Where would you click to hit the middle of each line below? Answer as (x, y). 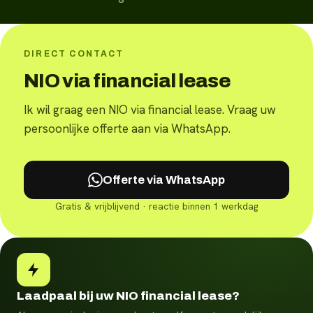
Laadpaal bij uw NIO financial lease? (128, 296)
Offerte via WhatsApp (163, 180)
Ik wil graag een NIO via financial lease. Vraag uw (150, 109)
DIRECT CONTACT (74, 53)
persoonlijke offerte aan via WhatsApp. (127, 128)
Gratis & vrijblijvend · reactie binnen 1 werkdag (156, 207)
